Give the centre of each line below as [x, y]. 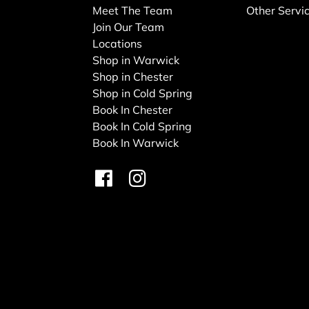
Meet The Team [133, 10]
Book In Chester [133, 109]
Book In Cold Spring [142, 126]
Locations [118, 43]
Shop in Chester [133, 76]
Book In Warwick [136, 142]
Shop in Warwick [136, 60]
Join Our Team [129, 27]
